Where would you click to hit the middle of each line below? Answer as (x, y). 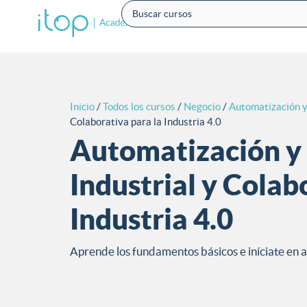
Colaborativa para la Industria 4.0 (146, 122)
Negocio (202, 107)
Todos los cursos (139, 107)
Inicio (82, 107)
